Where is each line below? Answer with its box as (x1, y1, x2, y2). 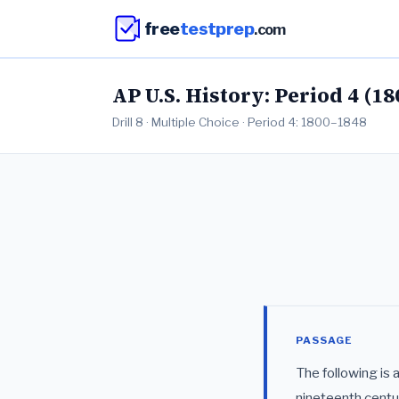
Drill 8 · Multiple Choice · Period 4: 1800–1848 (112, 115, 367, 129)
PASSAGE (296, 334, 353, 346)
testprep (179, 17, 255, 39)
